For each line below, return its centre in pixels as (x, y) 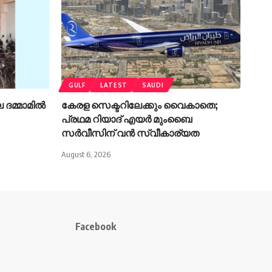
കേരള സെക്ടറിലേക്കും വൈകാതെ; (140, 105)
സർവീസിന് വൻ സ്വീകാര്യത (130, 133)
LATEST (114, 85)
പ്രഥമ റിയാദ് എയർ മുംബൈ (127, 119)
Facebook (95, 227)
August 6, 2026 (86, 155)
